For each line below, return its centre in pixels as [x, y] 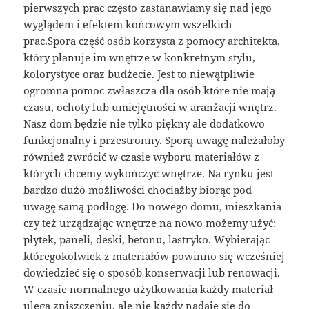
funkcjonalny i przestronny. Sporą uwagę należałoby [154, 140]
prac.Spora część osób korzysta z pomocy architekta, [152, 40]
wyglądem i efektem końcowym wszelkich [128, 24]
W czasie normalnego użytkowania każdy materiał [149, 289]
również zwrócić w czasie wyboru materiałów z [142, 156]
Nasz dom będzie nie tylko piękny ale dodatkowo [144, 123]
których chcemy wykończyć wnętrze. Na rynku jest [149, 173]
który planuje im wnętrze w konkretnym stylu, [140, 57]
